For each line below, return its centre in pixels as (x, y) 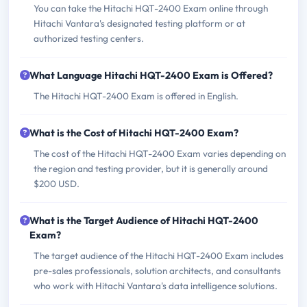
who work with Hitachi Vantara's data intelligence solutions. (156, 286)
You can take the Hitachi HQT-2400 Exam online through (151, 9)
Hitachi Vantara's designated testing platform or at (139, 24)
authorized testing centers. (89, 39)
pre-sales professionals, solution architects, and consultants (157, 271)
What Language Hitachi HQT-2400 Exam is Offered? (151, 76)
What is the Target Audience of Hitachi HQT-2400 (144, 221)
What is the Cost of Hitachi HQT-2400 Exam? (134, 133)
